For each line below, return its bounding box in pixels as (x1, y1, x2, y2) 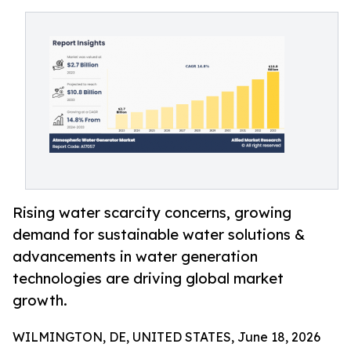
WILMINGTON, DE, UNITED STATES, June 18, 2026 (13, 329, 320, 346)
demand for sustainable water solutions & (13, 226, 305, 244)
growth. (13, 291, 67, 309)
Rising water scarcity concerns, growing (13, 204, 291, 222)
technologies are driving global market (13, 270, 284, 288)
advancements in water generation (13, 248, 258, 266)
